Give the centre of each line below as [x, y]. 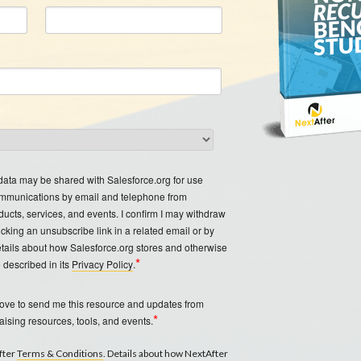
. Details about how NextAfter [166, 353]
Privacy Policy [102, 264]
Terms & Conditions [60, 353]
